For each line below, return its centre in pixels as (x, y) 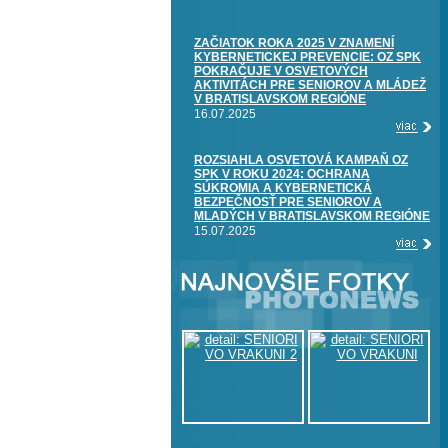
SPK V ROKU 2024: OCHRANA (282, 174)
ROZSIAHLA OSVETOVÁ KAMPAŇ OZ (301, 160)
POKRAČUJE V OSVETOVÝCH (281, 71)
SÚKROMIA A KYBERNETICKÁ (283, 188)
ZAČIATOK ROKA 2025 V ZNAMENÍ (294, 43)
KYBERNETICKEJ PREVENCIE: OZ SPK (307, 57)
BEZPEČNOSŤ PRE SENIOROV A (288, 202)
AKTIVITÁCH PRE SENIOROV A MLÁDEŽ (310, 85)
